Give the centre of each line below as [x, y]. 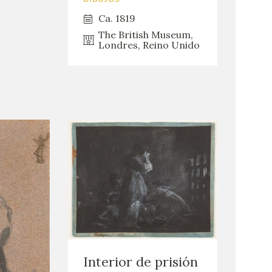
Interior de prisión [141, 262]
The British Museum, [146, 35]
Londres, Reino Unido [149, 45]
